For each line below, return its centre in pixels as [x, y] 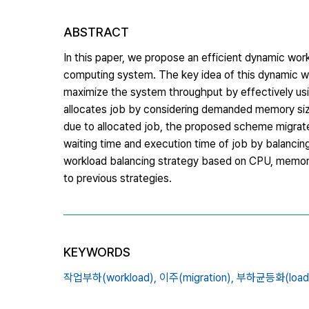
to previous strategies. [118, 178]
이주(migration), [197, 277]
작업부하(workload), [110, 277]
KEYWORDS [97, 252]
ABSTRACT [96, 32]
